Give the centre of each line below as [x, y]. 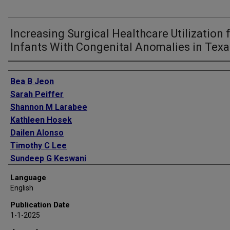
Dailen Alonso [37, 133]
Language [28, 178]
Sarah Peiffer [37, 94]
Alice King [30, 171]
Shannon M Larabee [49, 107]
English [22, 188]
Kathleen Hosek [41, 120]
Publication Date [40, 205]
